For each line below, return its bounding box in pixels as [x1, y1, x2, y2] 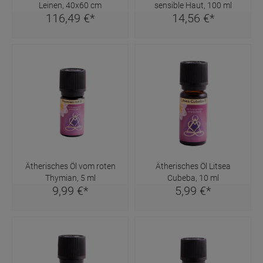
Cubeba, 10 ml [167, 173, 219, 183]
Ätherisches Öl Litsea [155, 161, 231, 171]
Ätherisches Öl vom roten [25, 161, 116, 171]
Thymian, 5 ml [45, 173, 96, 183]
